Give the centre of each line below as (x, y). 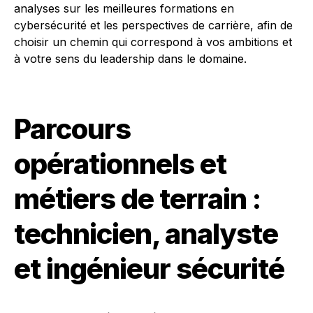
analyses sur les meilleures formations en (124, 8)
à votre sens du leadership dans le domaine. (130, 59)
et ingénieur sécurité (149, 269)
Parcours (72, 129)
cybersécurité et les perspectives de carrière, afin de (153, 25)
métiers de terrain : (137, 199)
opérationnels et (120, 164)
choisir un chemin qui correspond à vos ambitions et (153, 42)
